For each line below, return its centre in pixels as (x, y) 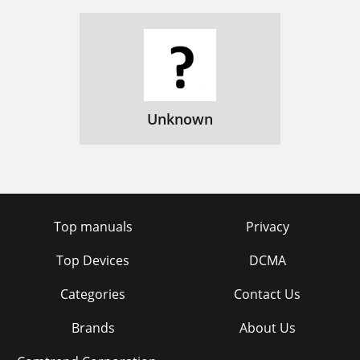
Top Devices (93, 261)
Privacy (267, 227)
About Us (267, 328)
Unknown (180, 119)
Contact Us (267, 295)
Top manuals (93, 227)
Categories (93, 295)
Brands (93, 328)
